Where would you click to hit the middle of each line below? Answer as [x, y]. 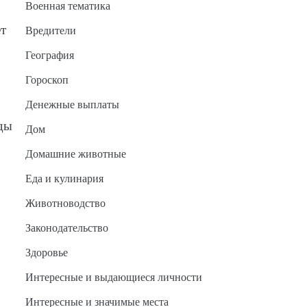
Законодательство [66, 228]
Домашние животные [75, 154]
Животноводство [65, 204]
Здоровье [46, 253]
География [49, 56]
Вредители [50, 31]
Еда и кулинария [64, 179]
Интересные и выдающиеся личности [113, 278]
